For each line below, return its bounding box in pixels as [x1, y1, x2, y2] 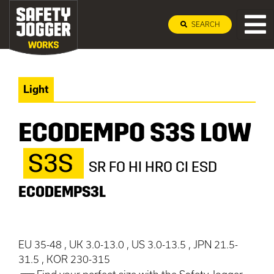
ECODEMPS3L [18, 183, 106, 201]
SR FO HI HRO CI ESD [89, 158, 217, 176]
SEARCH [190, 20, 220, 28]
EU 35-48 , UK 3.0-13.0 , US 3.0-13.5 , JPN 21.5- [18, 239, 238, 250]
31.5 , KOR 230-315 [18, 253, 110, 265]
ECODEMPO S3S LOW [18, 117, 251, 148]
